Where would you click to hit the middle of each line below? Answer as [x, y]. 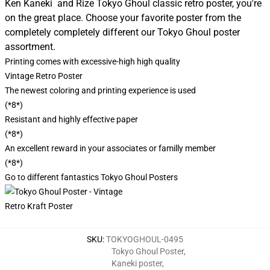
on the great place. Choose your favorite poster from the [123, 18]
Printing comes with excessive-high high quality [93, 61]
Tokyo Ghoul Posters [139, 177]
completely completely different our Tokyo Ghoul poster [122, 32]
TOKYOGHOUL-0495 [145, 239]
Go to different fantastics [53, 177]
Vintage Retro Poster [44, 76]
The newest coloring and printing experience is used [100, 90]
